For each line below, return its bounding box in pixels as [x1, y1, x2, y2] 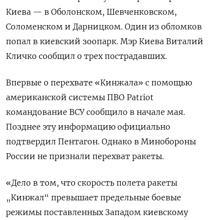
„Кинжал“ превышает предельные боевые [6, 192, 181, 203]
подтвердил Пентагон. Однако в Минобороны [6, 137, 196, 147]
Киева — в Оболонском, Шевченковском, [6, 7, 177, 17]
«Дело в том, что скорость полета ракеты [6, 178, 177, 188]
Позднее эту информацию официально [6, 122, 170, 132]
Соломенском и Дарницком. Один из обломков [6, 22, 202, 32]
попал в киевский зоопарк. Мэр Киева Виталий [6, 36, 203, 47]
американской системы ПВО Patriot [6, 92, 154, 103]
